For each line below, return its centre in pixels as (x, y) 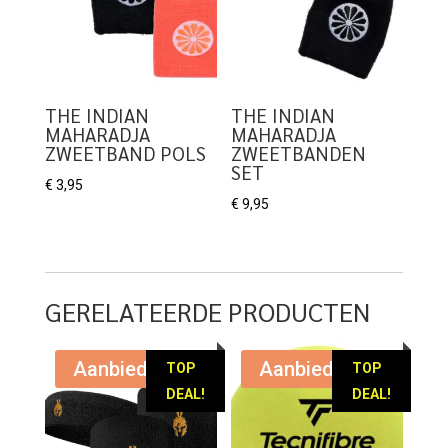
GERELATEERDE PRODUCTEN (207, 311)
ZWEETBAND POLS (125, 152)
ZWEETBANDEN (299, 152)
